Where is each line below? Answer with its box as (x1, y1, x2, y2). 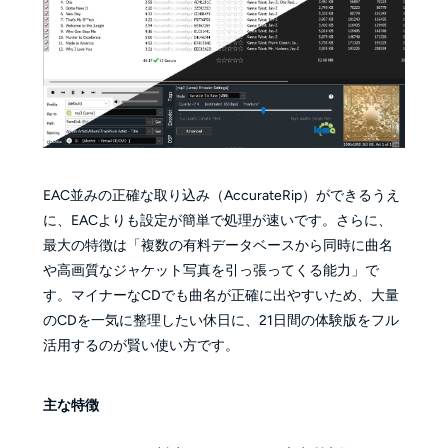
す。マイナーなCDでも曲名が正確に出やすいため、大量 (42, 286, 399, 304)
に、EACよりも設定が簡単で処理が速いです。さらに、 (42, 211, 392, 229)
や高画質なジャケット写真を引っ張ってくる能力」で (42, 261, 379, 279)
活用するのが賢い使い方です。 (42, 336, 239, 354)
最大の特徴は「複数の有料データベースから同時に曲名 (42, 236, 393, 254)
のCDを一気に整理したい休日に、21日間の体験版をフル (42, 311, 399, 329)
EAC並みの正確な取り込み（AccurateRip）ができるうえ (42, 186, 400, 204)
